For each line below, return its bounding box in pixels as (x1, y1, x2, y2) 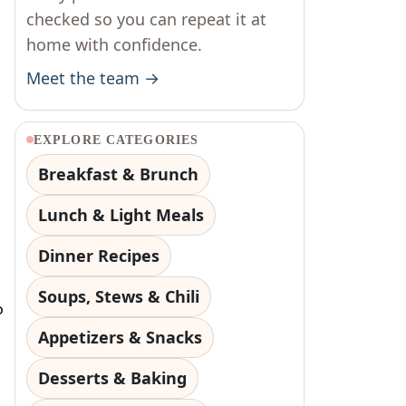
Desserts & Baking (38, 366, 187, 389)
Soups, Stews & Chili (38, 285, 199, 307)
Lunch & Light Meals (38, 203, 204, 226)
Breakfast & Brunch (38, 162, 198, 185)
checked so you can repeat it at (26, 7, 266, 30)
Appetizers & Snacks (38, 325, 202, 348)
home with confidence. (26, 33, 202, 55)
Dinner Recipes (38, 244, 159, 266)
